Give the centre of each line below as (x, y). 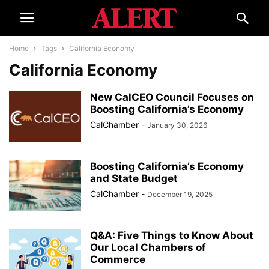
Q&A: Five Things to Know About (172, 235)
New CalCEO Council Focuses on (172, 97)
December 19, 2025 (180, 194)
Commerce (118, 259)
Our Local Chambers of (148, 247)
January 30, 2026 (177, 125)
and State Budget (134, 178)
